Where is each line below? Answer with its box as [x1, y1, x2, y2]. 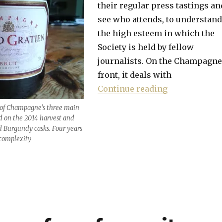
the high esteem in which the [97, 28, 215, 38]
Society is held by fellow [97, 42, 194, 52]
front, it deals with [97, 70, 171, 80]
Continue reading [97, 84, 167, 94]
